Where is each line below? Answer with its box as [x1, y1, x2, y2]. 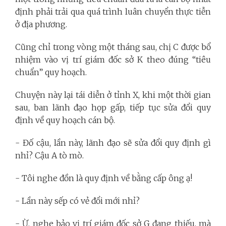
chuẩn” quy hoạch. [15, 67, 87, 77]
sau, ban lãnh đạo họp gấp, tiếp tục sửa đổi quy [15, 102, 211, 112]
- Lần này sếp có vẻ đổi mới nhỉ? [15, 195, 140, 206]
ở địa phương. [15, 19, 67, 29]
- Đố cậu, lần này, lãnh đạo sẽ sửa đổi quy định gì [15, 137, 211, 148]
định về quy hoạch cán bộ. [15, 115, 115, 125]
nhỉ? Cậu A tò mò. [15, 150, 84, 160]
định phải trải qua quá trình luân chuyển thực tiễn [15, 6, 211, 17]
